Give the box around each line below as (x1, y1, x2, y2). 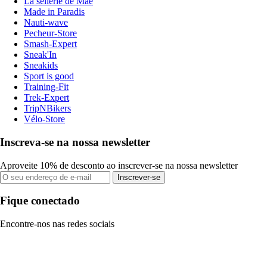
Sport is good (24, 71, 74, 82)
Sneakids (24, 60, 58, 71)
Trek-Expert (24, 92, 69, 103)
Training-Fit (24, 82, 69, 92)
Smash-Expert (24, 39, 77, 49)
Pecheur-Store (24, 28, 77, 39)
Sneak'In (24, 49, 57, 60)
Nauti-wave (24, 17, 68, 28)
